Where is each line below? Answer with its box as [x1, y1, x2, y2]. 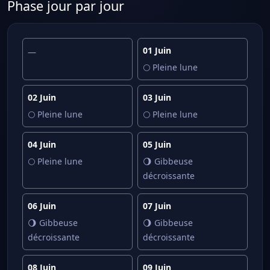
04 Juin [28, 139, 56, 150]
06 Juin [28, 200, 56, 212]
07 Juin [143, 200, 171, 212]
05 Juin [143, 139, 171, 150]
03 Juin [143, 92, 171, 103]
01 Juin [143, 45, 171, 56]
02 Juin [28, 92, 56, 103]
